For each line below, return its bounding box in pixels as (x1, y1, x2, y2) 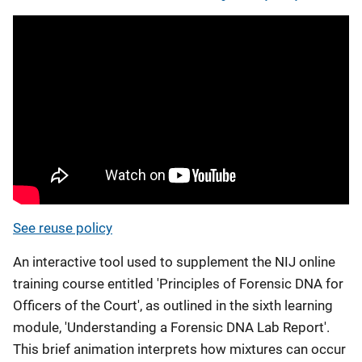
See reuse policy (13, 220, 112, 236)
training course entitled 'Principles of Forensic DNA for (13, 276, 343, 292)
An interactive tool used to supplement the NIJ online (13, 254, 335, 270)
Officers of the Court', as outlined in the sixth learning (13, 297, 333, 314)
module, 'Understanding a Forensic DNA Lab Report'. (13, 319, 330, 335)
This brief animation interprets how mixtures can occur (13, 341, 346, 357)
